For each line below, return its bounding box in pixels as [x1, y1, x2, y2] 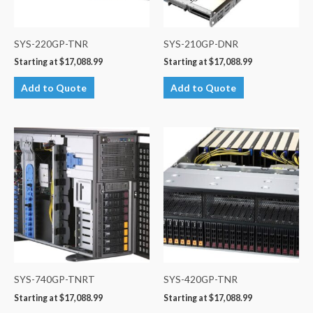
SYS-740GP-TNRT [14, 272, 95, 285]
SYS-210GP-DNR [163, 37, 238, 50]
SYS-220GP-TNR [14, 37, 88, 50]
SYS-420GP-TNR [163, 272, 238, 285]
